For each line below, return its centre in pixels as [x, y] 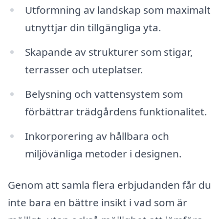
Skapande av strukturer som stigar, [109, 52]
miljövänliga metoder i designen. [103, 153]
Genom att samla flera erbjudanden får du [109, 185]
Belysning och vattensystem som [104, 94]
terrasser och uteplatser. [84, 70]
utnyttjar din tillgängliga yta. [93, 28]
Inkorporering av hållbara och [97, 136]
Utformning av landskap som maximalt [118, 10]
